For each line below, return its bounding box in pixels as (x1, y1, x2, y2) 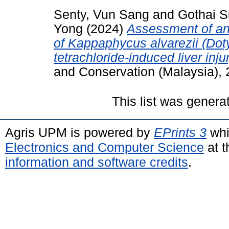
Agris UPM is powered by (5, 125, 154, 140)
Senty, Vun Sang (54, 7, 149, 21)
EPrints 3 (154, 125, 207, 140)
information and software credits (5, 154, 188, 169)
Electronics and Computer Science (5, 140, 204, 154)
